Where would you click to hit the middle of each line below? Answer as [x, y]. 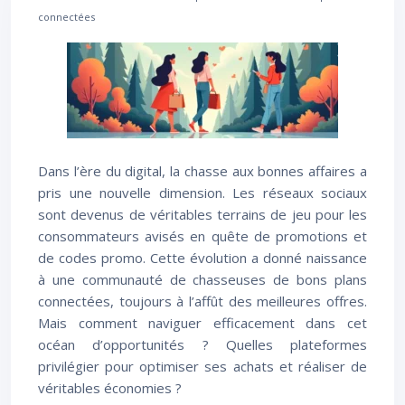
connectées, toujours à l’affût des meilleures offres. [202, 301]
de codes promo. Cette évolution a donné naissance [202, 258]
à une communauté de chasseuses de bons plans [202, 279]
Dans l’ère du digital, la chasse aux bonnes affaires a [202, 171]
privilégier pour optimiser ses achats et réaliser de [202, 366]
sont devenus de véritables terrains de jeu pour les [202, 214]
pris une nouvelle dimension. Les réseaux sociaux [202, 193]
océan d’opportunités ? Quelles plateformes [202, 344]
